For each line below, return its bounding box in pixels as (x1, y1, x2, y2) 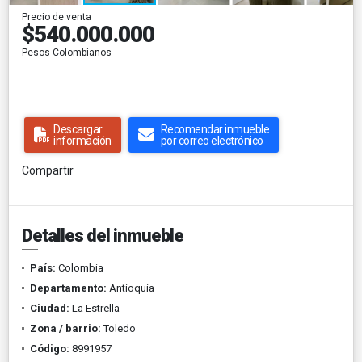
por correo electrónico (160, 133, 263, 147)
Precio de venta (22, 11, 91, 23)
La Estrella (69, 301, 120, 314)
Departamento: (30, 281, 107, 294)
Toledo (101, 322, 136, 335)
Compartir (22, 163, 74, 177)
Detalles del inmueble (22, 225, 183, 246)
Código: (30, 342, 69, 355)
